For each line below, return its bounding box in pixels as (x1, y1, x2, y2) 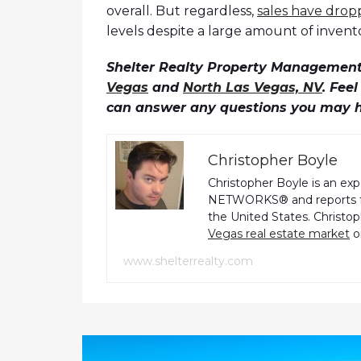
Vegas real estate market (208, 226, 350, 242)
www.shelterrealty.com (123, 254, 253, 269)
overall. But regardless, (106, 3, 257, 19)
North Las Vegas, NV (183, 80, 322, 96)
